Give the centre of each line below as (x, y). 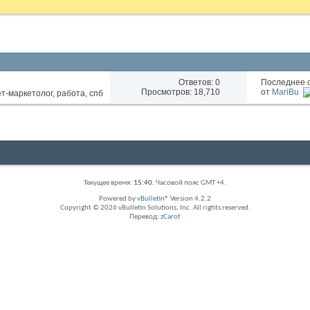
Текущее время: (109, 183)
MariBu (286, 92)
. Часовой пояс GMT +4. (189, 183)
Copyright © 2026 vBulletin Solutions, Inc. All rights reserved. (155, 208)
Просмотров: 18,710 (180, 92)
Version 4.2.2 (190, 199)
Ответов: (197, 82)
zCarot (171, 217)
